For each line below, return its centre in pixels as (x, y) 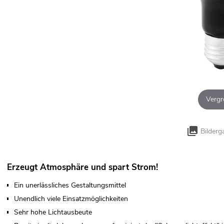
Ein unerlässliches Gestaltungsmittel (70, 185)
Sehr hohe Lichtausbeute (53, 212)
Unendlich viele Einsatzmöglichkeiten (71, 199)
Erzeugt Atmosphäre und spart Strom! (82, 167)
